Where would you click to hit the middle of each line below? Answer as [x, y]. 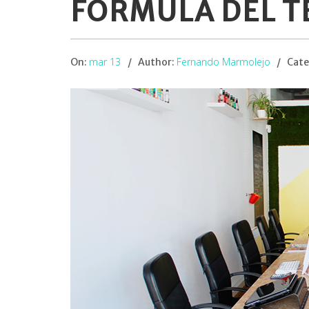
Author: [157, 62]
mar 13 [105, 62]
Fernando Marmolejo [223, 62]
